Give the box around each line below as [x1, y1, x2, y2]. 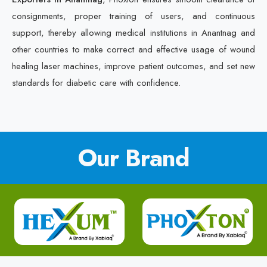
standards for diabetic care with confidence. [12, 76, 181, 89]
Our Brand [77, 141, 190, 175]
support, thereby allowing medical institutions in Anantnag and [12, 26, 255, 39]
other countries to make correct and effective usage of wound [12, 43, 255, 56]
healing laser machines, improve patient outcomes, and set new [12, 60, 255, 73]
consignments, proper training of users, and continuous [12, 10, 255, 23]
